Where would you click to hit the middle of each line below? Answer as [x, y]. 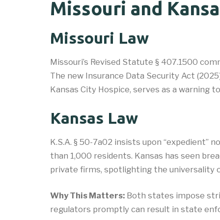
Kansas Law [94, 118]
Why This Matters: [87, 195]
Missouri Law [99, 38]
